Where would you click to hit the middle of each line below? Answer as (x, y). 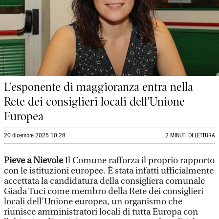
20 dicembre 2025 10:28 (35, 136)
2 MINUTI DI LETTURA (190, 136)
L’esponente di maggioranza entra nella (99, 87)
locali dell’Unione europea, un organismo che (93, 202)
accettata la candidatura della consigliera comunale (104, 181)
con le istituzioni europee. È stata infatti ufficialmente (109, 171)
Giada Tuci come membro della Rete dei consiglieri (104, 191)
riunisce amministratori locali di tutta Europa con (101, 212)
